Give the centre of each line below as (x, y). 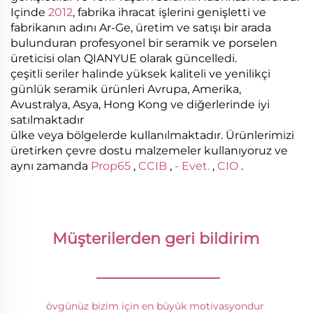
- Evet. (194, 166)
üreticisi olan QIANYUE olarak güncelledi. (124, 59)
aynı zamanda (51, 166)
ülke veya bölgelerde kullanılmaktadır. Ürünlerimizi (152, 136)
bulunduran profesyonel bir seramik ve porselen (144, 43)
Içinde (29, 13)
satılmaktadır (47, 120)
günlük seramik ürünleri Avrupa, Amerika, (126, 89)
